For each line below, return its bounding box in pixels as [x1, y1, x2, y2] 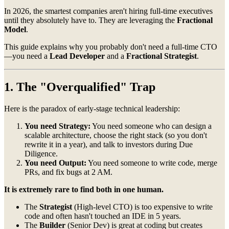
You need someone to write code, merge [86, 158, 217, 168]
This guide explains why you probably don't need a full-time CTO [4, 42, 217, 52]
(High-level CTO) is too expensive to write [72, 202, 213, 212]
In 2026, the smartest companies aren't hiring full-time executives [4, 7, 213, 16]
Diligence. [25, 149, 58, 158]
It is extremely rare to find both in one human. [4, 185, 164, 194]
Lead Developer [50, 52, 105, 61]
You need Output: [25, 158, 86, 168]
